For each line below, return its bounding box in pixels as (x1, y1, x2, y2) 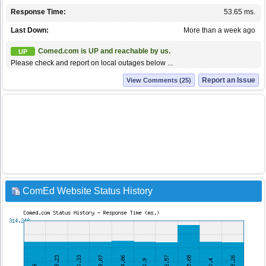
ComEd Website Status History (23, 186, 153, 197)
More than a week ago (183, 26, 255, 35)
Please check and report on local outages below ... (11, 59, 173, 68)
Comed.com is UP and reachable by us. (38, 47, 170, 56)
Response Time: (11, 8, 66, 17)
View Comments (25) (126, 77, 191, 84)
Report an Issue (202, 76, 255, 85)
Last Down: (11, 26, 49, 35)
